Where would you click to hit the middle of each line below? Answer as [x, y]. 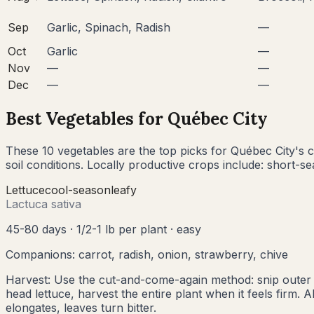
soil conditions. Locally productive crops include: [136, 164]
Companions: [42, 254]
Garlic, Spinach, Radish [109, 28]
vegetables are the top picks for [141, 150]
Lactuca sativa [43, 204]
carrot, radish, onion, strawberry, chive [183, 254]
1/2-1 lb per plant [122, 229]
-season [89, 190]
